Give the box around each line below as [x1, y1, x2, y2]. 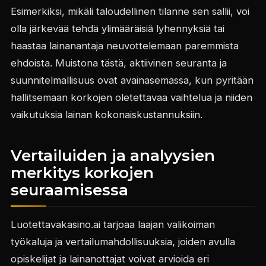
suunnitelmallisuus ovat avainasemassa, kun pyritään [10, 74, 254, 87]
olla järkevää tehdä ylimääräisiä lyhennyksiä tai [10, 23, 224, 35]
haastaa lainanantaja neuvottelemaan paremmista [10, 40, 239, 52]
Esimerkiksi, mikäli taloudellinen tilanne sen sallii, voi [10, 5, 249, 18]
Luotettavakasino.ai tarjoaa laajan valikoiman [10, 218, 215, 231]
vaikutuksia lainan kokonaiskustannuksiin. [10, 109, 202, 121]
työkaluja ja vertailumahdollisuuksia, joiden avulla [10, 236, 235, 248]
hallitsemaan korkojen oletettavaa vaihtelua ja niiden [10, 91, 252, 104]
